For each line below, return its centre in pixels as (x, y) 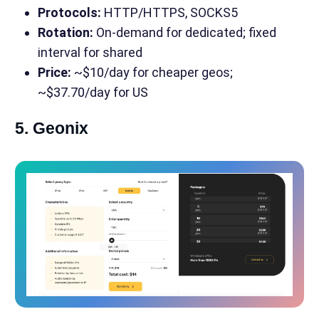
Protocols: (69, 13)
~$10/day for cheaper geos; (152, 73)
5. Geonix (51, 129)
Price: (54, 73)
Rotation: (65, 33)
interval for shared (90, 53)
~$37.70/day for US (93, 93)
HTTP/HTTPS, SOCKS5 (169, 13)
